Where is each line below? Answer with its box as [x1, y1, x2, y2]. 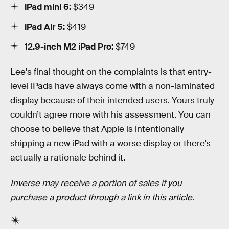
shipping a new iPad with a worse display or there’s [10, 138, 211, 149]
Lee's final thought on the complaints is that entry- [10, 66, 212, 78]
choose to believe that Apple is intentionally [10, 124, 184, 135]
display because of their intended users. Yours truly [10, 95, 214, 106]
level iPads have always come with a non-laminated [10, 81, 215, 92]
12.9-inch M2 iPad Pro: [25, 41, 113, 52]
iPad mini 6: [25, 2, 71, 13]
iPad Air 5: [25, 21, 65, 33]
